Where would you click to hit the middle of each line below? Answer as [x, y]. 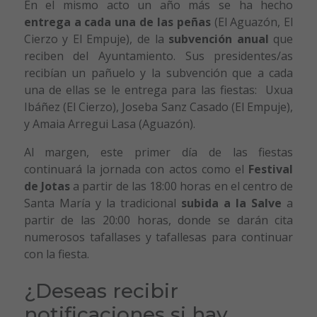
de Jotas [47, 186]
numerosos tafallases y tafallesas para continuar [158, 237]
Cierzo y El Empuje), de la [96, 39]
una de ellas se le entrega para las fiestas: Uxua [158, 90]
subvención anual [219, 39]
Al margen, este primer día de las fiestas [158, 152]
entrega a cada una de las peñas [117, 22]
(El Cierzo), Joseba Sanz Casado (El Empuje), [177, 107]
